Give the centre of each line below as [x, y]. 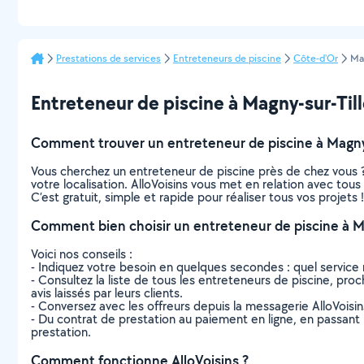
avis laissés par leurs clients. [107, 293]
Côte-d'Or [316, 58]
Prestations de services [108, 58]
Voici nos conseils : [82, 254]
